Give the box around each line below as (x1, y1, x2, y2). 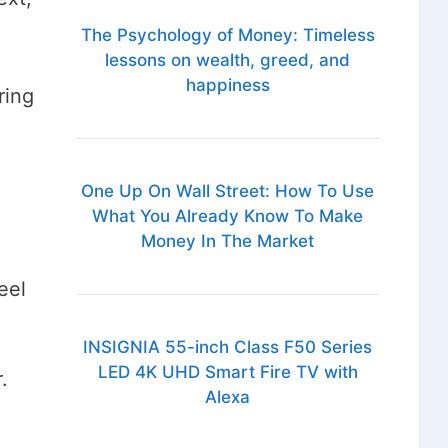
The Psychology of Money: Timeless (80, 25, 375, 46)
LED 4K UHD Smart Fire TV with (97, 362, 358, 383)
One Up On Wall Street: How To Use (81, 181, 375, 202)
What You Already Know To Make (92, 206, 364, 227)
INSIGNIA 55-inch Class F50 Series (83, 337, 373, 358)
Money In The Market (141, 231, 315, 252)
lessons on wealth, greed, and (105, 50, 351, 71)
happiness (185, 75, 270, 96)
